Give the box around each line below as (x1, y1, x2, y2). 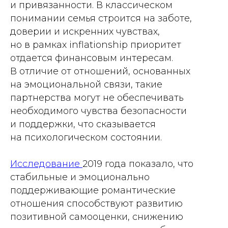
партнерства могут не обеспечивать (10, 92, 184, 103)
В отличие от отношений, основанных (10, 66, 190, 77)
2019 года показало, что (82, 158, 193, 169)
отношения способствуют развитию (10, 198, 183, 209)
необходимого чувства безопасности (10, 105, 187, 117)
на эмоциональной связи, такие (10, 79, 162, 90)
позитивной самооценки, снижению (10, 211, 183, 222)
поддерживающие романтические (10, 185, 176, 196)
